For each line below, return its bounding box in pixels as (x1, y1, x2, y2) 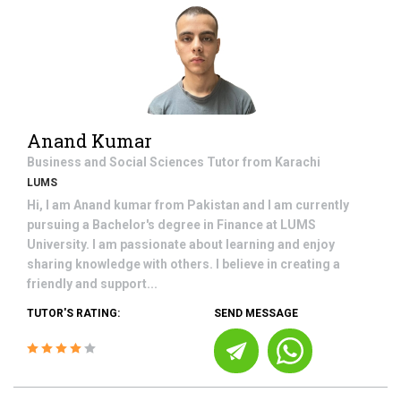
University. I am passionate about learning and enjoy (27, 237, 335, 252)
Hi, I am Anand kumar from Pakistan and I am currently (27, 198, 349, 212)
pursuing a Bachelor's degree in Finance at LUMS (27, 218, 316, 232)
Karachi (275, 155, 320, 169)
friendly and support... (27, 277, 158, 291)
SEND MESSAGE (214, 307, 298, 320)
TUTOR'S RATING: (27, 307, 120, 320)
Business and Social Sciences (27, 155, 207, 169)
